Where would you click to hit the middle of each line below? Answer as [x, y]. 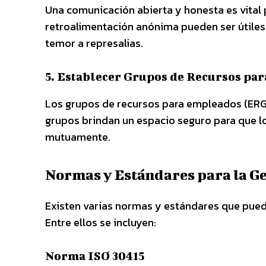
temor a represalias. [94, 43]
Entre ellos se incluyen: [101, 222]
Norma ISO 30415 [95, 256]
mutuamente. [78, 137]
